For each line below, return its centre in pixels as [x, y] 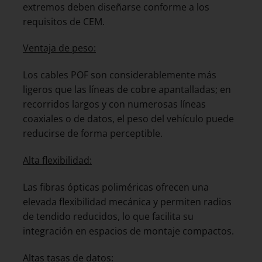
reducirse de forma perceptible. [93, 134]
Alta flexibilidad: [57, 160]
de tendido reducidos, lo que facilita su [108, 216]
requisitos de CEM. [64, 21]
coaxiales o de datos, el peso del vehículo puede [128, 119]
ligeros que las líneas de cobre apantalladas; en [127, 90]
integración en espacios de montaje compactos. [128, 231]
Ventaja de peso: [59, 48]
